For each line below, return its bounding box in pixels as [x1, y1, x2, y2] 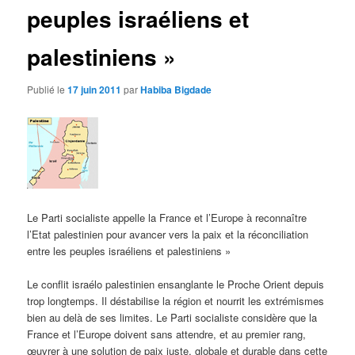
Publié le [27, 82, 68, 96]
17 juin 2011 [67, 82, 122, 97]
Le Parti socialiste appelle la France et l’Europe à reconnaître [27, 210, 307, 226]
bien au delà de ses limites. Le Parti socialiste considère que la [27, 310, 318, 326]
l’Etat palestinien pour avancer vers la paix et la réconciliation [27, 227, 309, 242]
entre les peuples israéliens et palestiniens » [27, 243, 231, 259]
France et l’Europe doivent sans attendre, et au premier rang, [27, 326, 307, 342]
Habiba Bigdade [140, 82, 212, 97]
